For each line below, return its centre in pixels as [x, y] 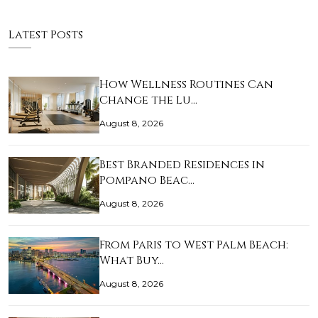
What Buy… [132, 261]
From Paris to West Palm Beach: [194, 245]
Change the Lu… [148, 100]
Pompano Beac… [147, 181]
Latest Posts [46, 35]
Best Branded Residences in [182, 165]
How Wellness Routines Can [186, 85]
